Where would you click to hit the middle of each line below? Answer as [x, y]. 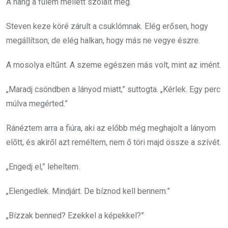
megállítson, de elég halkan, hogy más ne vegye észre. [103, 40]
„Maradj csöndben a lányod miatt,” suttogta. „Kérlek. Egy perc [113, 89]
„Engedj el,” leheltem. [43, 167]
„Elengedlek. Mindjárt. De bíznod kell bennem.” [88, 191]
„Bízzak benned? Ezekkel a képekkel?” [75, 216]
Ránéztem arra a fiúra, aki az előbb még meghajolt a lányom [111, 128]
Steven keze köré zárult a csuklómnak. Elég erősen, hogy [107, 26]
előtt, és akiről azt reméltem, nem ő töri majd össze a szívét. [113, 142]
